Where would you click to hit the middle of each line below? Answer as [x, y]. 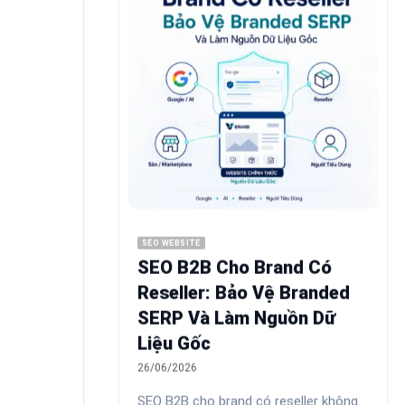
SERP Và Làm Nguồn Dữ [236, 319]
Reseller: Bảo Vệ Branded [244, 293]
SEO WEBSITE [171, 243]
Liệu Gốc [174, 344]
